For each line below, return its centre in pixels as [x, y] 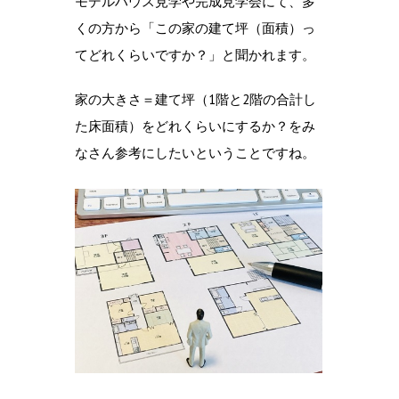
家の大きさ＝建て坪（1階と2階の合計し [195, 99]
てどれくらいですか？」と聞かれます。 [195, 55]
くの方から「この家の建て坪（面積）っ [195, 28]
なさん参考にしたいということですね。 [195, 153]
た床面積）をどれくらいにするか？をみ [195, 126]
